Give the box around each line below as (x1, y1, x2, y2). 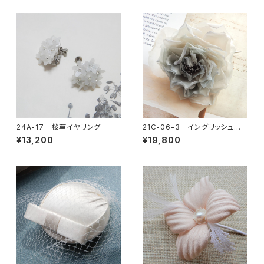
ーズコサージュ (143, 131, 192, 140)
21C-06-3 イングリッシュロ (143, 123, 242, 131)
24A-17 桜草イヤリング (16, 123, 101, 131)
